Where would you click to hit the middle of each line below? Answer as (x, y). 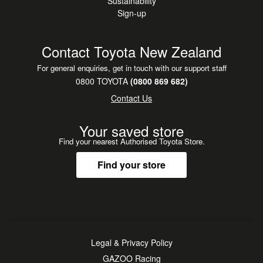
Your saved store (131, 130)
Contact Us (131, 98)
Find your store (131, 164)
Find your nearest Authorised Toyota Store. (131, 141)
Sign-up (131, 13)
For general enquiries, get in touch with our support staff (131, 68)
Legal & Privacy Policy (131, 242)
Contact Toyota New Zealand (131, 51)
